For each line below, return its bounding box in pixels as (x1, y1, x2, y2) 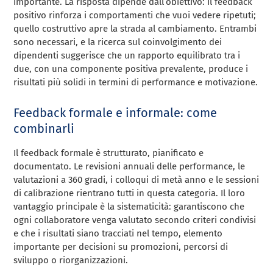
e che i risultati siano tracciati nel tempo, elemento (13, 228, 223, 239)
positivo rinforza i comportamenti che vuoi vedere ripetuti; (13, 10, 257, 21)
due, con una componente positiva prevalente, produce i (13, 63, 249, 75)
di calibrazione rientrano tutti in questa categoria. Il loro (13, 188, 246, 199)
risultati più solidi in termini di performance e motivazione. (13, 77, 258, 88)
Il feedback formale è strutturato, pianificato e (13, 147, 204, 159)
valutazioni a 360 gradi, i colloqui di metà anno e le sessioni (13, 174, 260, 186)
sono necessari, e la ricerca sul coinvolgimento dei (13, 37, 222, 48)
